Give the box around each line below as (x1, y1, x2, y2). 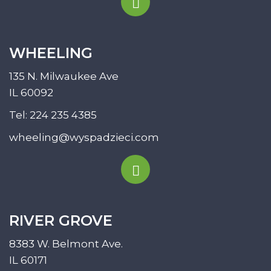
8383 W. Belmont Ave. (9, 237, 123, 250)
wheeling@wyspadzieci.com (9, 131, 159, 143)
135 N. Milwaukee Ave (9, 70, 119, 82)
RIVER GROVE (9, 211, 113, 229)
